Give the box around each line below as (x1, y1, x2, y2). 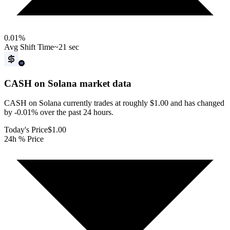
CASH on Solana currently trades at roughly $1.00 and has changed (4, 99, 224, 108)
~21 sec (54, 42, 79, 51)
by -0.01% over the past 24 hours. (4, 108, 113, 117)
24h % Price (4, 135, 44, 144)
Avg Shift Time (4, 42, 54, 51)
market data (77, 78, 131, 89)
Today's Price (4, 125, 48, 135)
